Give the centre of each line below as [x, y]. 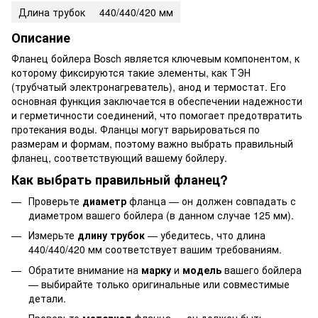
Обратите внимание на [85, 269]
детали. [47, 298]
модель [202, 269]
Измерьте [53, 235]
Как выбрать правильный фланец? [120, 180]
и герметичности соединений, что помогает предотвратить [157, 115]
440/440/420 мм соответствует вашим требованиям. [155, 250]
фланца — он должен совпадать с [211, 201]
